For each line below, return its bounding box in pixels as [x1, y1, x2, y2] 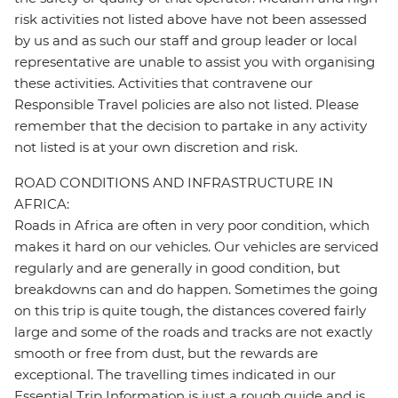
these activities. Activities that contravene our [14, 75, 313, 92]
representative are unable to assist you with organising [14, 53, 375, 71]
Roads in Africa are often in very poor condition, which [14, 217, 370, 235]
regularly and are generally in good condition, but [14, 259, 340, 277]
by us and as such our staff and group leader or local [14, 32, 357, 50]
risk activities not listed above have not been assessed [14, 11, 367, 28]
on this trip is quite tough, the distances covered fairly [14, 302, 366, 320]
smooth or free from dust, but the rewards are [14, 345, 318, 362]
